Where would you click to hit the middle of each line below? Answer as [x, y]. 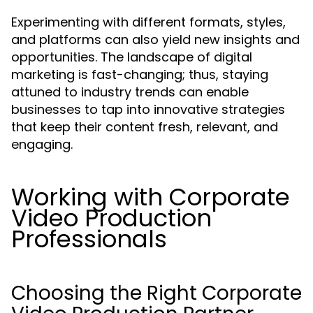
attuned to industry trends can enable [130, 92]
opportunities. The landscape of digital [132, 57]
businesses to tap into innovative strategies [148, 109]
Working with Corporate [151, 197]
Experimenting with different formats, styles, [148, 22]
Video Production [111, 218]
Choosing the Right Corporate [156, 293]
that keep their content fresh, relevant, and [145, 127]
